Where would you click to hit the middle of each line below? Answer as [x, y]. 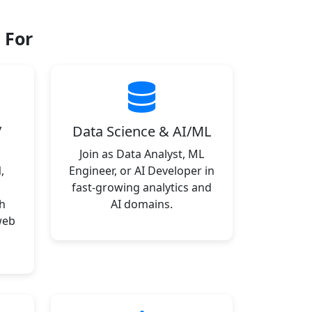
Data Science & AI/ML [142, 131]
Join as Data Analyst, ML [142, 154]
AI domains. [142, 204]
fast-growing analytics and [142, 187]
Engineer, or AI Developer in [142, 171]
